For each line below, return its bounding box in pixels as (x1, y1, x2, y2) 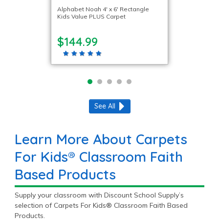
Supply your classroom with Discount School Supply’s (15, 190, 184, 199)
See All (94, 101, 115, 110)
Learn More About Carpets (15, 130, 187, 148)
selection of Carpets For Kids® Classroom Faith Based (15, 200, 188, 210)
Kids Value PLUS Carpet (57, 12, 126, 20)
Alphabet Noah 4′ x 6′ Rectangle (57, 5, 149, 13)
